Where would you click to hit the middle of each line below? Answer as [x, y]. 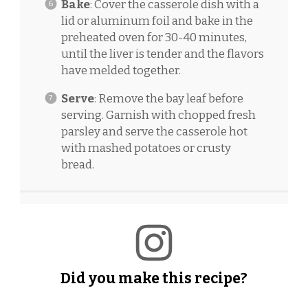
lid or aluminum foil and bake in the [157, 21]
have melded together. [121, 70]
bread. [77, 164]
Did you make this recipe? [154, 278]
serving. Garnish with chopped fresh [158, 115]
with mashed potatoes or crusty [146, 148]
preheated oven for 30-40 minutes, [154, 37]
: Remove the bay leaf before [168, 98]
